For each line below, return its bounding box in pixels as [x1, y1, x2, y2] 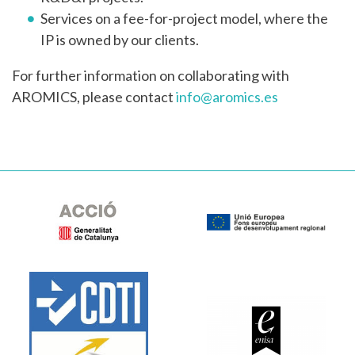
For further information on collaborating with [12, 66, 289, 84]
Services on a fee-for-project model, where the [40, 9, 328, 27]
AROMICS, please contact [12, 87, 176, 105]
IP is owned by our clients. [40, 30, 199, 48]
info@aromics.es [176, 87, 278, 105]
